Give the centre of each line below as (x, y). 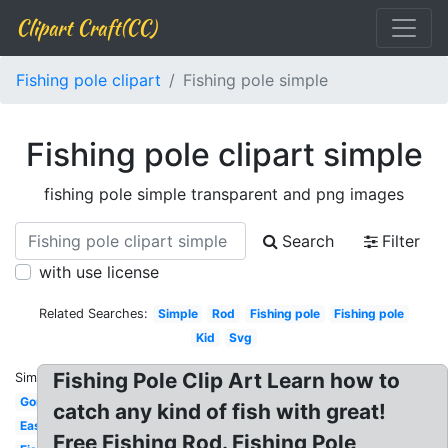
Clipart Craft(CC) (86, 27)
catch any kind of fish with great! (220, 411)
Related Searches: (93, 313)
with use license (99, 272)
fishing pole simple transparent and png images (224, 194)
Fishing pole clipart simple (224, 154)
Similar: (37, 377)
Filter (401, 241)
